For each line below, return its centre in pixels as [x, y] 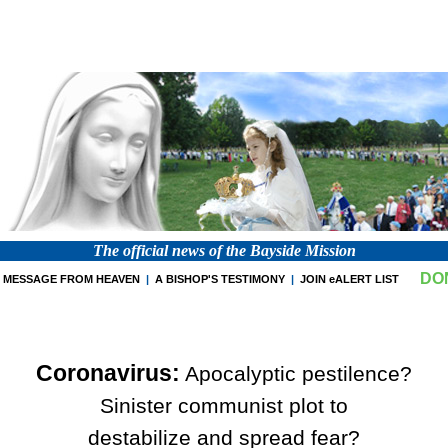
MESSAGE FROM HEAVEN [71, 279]
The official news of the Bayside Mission [224, 250]
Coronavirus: [108, 373]
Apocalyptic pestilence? [296, 374]
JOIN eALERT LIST [349, 279]
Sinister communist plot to [224, 406]
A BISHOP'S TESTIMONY [220, 279]
